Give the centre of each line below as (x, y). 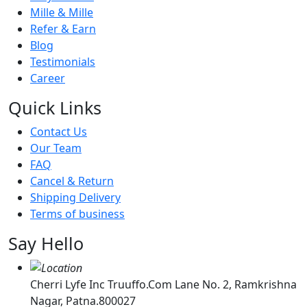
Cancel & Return (72, 181)
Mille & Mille (62, 12)
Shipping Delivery (75, 197)
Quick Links (55, 107)
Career (48, 78)
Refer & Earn (63, 28)
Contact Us (59, 131)
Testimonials (63, 61)
